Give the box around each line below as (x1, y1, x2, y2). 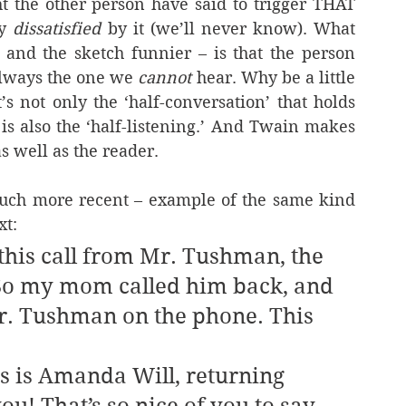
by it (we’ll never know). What (101, 19, 356, 38)
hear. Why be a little (196, 68, 355, 87)
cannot (138, 68, 197, 87)
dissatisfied (13, 19, 101, 38)
